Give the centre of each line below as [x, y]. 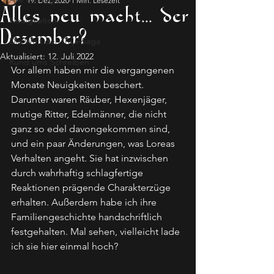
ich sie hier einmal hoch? [65, 246]
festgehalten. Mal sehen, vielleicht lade [97, 231]
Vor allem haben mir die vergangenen [94, 70]
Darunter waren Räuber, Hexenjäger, [90, 99]
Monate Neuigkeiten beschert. [79, 84]
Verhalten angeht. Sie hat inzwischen [91, 158]
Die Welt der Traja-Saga [55, 41]
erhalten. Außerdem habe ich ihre [85, 202]
